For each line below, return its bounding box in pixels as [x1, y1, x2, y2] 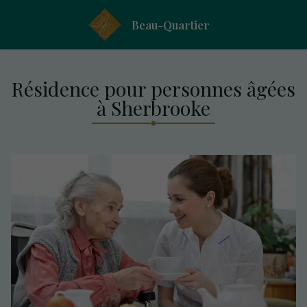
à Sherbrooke [96, 94, 210, 121]
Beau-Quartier [132, 17, 210, 32]
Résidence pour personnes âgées [11, 75, 296, 101]
